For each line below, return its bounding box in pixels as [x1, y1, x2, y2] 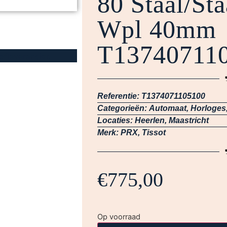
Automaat [149, 104, 186, 112]
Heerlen [135, 116, 165, 125]
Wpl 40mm [97, 15, 216, 44]
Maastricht [169, 116, 209, 125]
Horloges [191, 104, 226, 112]
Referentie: [97, 92, 141, 100]
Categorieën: [97, 104, 149, 112]
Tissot [142, 128, 166, 137]
